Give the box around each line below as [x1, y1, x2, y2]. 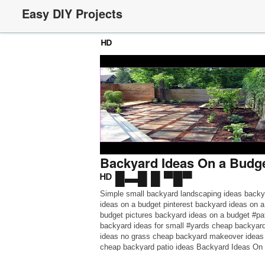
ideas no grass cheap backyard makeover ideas [99, 232, 264, 241]
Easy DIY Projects [22, 5, 122, 22]
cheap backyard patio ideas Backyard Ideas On [99, 243, 263, 251]
